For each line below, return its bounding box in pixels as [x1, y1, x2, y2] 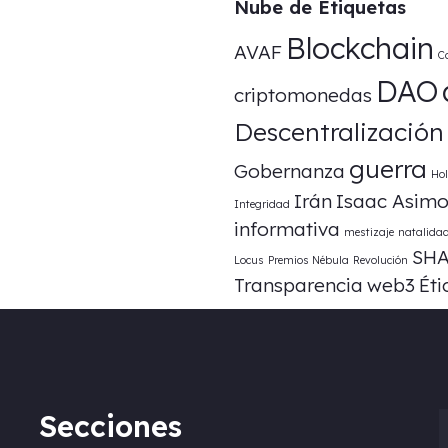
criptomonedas [234, 83, 372, 107]
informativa [234, 217, 340, 241]
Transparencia [234, 273, 363, 297]
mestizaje [344, 225, 394, 239]
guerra [349, 153, 427, 184]
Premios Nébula [268, 253, 349, 267]
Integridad [234, 197, 290, 211]
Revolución [353, 253, 408, 267]
